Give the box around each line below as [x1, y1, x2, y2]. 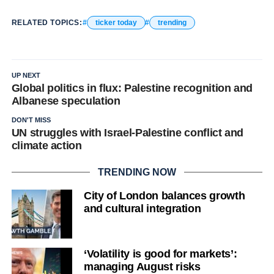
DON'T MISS [11, 116, 51, 124]
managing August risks [83, 260, 201, 273]
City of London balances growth [83, 189, 245, 202]
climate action [11, 139, 82, 152]
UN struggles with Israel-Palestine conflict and [11, 126, 244, 139]
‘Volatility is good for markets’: [83, 247, 237, 260]
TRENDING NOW [97, 166, 176, 177]
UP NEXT [11, 71, 40, 79]
